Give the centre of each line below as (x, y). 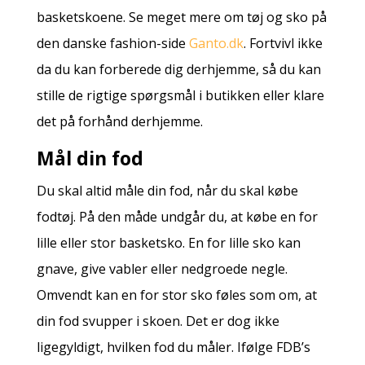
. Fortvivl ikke (283, 43)
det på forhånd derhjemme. (119, 121)
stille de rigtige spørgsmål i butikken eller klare (180, 95)
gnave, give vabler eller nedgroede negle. (162, 268)
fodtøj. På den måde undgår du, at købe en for (177, 216)
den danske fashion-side (112, 43)
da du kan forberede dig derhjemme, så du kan (178, 69)
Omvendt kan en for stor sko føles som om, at (176, 295)
